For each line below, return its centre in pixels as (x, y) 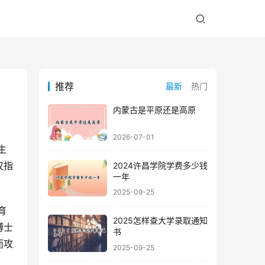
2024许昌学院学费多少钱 (160, 165)
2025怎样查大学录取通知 (160, 221)
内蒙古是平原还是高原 (154, 110)
